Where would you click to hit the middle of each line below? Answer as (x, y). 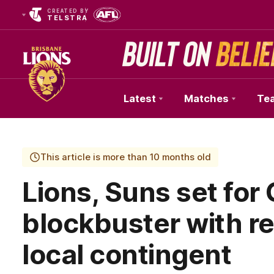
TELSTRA (68, 18)
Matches (206, 98)
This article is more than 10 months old (126, 157)
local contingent (127, 254)
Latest (140, 98)
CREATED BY (68, 11)
